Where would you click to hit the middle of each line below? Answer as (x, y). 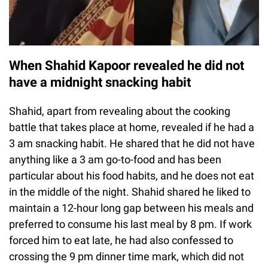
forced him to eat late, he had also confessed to (121, 240)
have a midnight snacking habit (100, 82)
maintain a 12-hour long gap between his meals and (131, 208)
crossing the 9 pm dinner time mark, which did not (127, 256)
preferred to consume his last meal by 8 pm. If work (130, 224)
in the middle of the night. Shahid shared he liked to (130, 191)
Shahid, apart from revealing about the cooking (120, 111)
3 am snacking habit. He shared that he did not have (132, 143)
